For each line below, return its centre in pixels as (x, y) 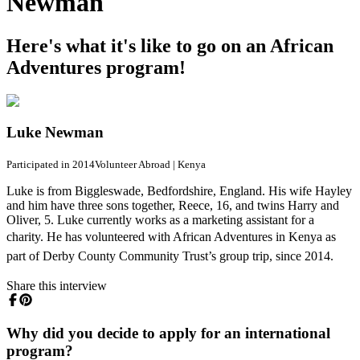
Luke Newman (55, 133)
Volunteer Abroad (133, 164)
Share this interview (57, 285)
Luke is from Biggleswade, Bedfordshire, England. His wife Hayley (179, 190)
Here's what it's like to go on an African (170, 45)
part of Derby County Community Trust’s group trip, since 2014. (170, 256)
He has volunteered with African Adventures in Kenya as (191, 236)
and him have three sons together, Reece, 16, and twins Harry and (173, 205)
